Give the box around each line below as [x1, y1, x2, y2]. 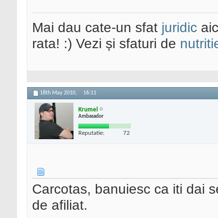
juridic [162, 19, 197, 36]
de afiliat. [32, 197, 88, 213]
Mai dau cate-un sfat [32, 19, 162, 36]
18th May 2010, [40, 90, 78, 96]
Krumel [78, 106, 98, 113]
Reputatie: [78, 129, 104, 136]
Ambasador [78, 113, 104, 119]
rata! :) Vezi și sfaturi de [32, 36, 180, 52]
